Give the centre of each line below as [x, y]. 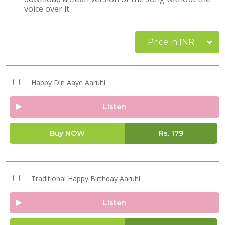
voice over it [47, 9]
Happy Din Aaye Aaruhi [68, 83]
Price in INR [171, 42]
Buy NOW [67, 133]
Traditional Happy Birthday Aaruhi [85, 179]
